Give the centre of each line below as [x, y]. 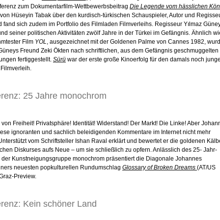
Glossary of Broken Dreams [159, 168]
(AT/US [206, 168]
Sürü [59, 60]
